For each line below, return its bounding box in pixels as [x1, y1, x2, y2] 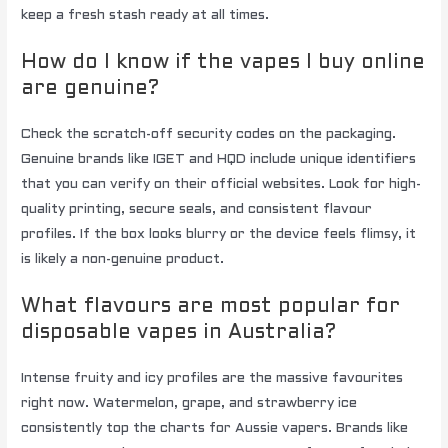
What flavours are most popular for [21, 297, 401, 316]
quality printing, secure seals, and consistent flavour [21, 202, 373, 216]
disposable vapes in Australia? [21, 323, 337, 342]
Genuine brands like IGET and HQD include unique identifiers [21, 152, 417, 166]
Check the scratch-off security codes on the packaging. [21, 127, 397, 141]
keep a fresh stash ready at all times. [21, 9, 270, 22]
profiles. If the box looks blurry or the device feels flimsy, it [21, 227, 417, 241]
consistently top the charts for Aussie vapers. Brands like [21, 421, 409, 435]
